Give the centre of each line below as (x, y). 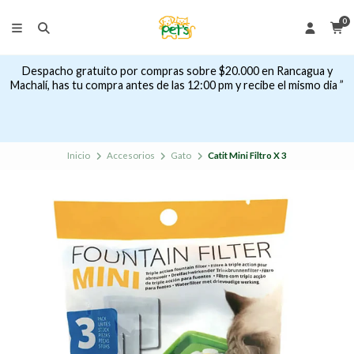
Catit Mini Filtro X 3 (247, 156)
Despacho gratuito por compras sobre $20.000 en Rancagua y (177, 71)
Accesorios (130, 156)
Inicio (79, 156)
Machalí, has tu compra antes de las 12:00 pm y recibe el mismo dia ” (177, 85)
